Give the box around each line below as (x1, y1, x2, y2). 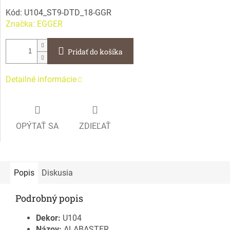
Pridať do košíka (68, 47, 123, 57)
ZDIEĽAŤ (79, 121, 111, 131)
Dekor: (36, 213, 63, 223)
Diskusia (42, 167, 73, 178)
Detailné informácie (6, 74, 76, 85)
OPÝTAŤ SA (16, 121, 59, 131)
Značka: (6, 19, 37, 29)
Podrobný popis (15, 191, 83, 204)
